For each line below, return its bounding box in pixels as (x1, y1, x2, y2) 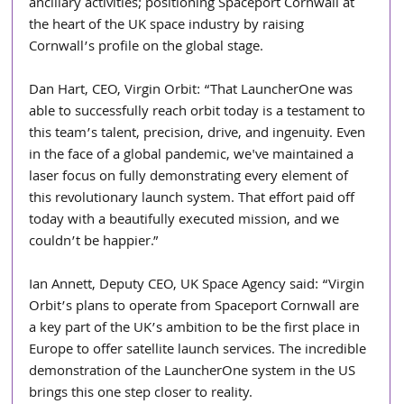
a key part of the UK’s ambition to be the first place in (29, 317, 364, 341)
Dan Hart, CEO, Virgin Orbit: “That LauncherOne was (29, 78, 357, 103)
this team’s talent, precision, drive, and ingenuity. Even (29, 122, 370, 146)
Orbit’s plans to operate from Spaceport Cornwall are (29, 295, 363, 319)
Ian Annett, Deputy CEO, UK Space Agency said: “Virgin (29, 273, 369, 298)
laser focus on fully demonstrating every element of (29, 165, 353, 189)
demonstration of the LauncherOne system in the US (29, 360, 360, 384)
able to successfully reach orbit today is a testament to (29, 100, 370, 124)
